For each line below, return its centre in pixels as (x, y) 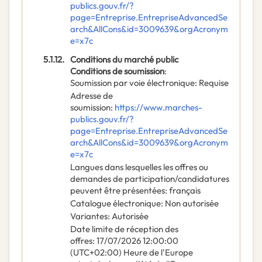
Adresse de (92, 96)
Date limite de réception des (124, 229)
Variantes (89, 216)
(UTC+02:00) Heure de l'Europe (132, 253)
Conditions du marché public (124, 60)
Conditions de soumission (117, 71)
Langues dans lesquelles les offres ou (139, 167)
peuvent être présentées (118, 191)
